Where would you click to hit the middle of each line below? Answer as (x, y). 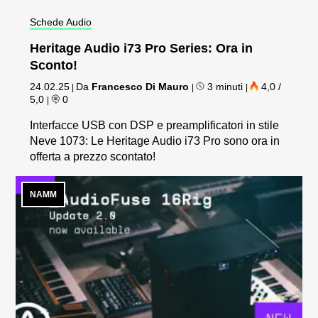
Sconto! (54, 65)
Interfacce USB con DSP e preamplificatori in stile (155, 125)
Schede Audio (61, 22)
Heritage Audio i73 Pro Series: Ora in (142, 48)
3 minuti (225, 86)
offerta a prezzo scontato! (93, 156)
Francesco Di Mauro (141, 86)
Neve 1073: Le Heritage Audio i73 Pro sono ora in (155, 141)
